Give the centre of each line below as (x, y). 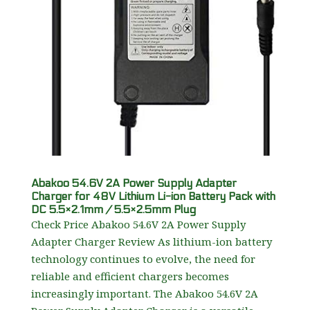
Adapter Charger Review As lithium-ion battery (151, 242)
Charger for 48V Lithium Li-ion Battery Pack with (153, 197)
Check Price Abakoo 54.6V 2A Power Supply (138, 225)
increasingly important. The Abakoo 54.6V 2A (144, 294)
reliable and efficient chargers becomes (130, 276)
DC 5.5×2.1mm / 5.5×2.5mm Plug (113, 210)
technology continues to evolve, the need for (143, 259)
